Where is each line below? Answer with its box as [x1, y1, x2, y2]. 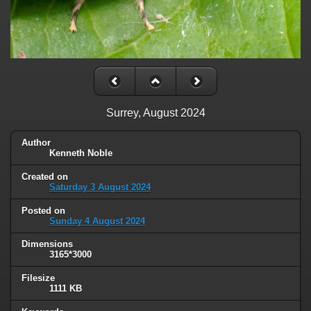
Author [22, 137, 51, 148]
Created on [22, 171, 68, 182]
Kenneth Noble [49, 147, 112, 158]
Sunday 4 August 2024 [49, 215, 145, 226]
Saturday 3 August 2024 [49, 181, 151, 192]
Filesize [22, 273, 55, 284]
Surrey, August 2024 [106, 106, 205, 119]
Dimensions [22, 239, 73, 250]
